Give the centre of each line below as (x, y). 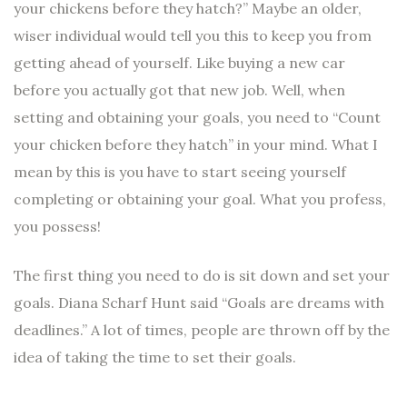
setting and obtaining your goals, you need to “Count (197, 117)
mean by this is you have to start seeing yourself (180, 171)
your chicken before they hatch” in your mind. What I (196, 144)
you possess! (57, 226)
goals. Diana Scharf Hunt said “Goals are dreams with (199, 302)
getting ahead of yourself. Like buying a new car (179, 62)
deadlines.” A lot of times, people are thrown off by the (202, 329)
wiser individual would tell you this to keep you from (193, 35)
